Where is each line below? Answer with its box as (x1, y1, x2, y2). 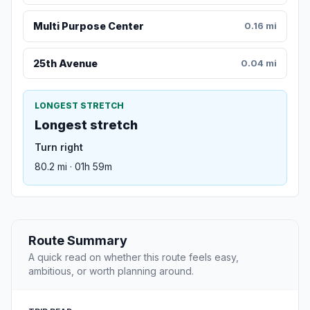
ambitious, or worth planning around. (28, 264, 194, 277)
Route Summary (28, 232, 127, 248)
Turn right (35, 140, 83, 153)
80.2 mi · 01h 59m (35, 160, 112, 172)
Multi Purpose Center (33, 20, 144, 33)
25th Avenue (33, 57, 98, 69)
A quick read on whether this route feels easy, (28, 250, 239, 263)
